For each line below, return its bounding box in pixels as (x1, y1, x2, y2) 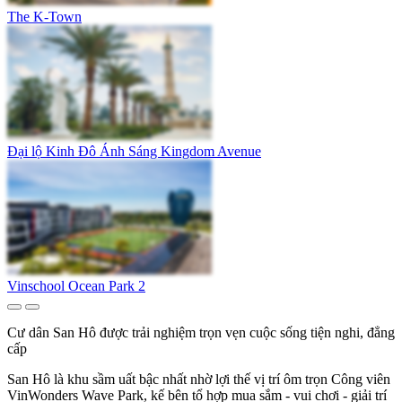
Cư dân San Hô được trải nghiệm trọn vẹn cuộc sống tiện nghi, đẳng (7, 325, 395, 341)
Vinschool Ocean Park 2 (7, 278, 145, 294)
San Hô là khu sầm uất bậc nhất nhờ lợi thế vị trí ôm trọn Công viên (7, 371, 390, 388)
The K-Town (7, 8, 82, 24)
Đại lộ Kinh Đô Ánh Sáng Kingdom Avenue (7, 144, 261, 160)
